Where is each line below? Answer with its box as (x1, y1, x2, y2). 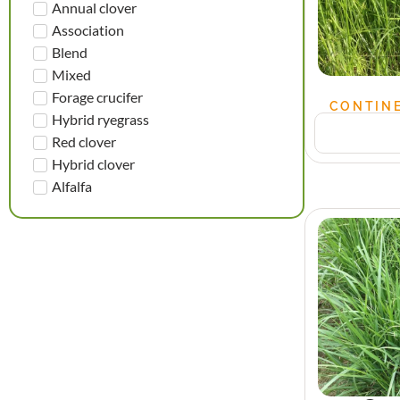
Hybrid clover (52, 154, 135, 172)
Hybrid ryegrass (52, 110, 149, 128)
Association (52, 21, 124, 38)
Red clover (52, 132, 116, 150)
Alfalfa (52, 177, 92, 195)
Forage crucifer (52, 87, 143, 105)
